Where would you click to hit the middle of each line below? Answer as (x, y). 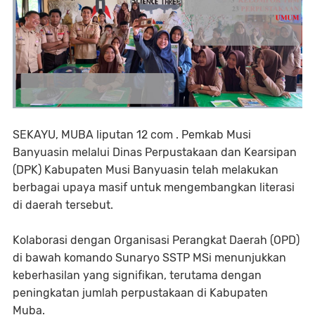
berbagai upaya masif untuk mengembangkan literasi (154, 187)
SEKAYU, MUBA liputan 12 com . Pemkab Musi (132, 134)
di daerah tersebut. (63, 205)
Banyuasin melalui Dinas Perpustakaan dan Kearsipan (155, 152)
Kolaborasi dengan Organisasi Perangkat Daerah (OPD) (156, 240)
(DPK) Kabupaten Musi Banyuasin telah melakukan (146, 169)
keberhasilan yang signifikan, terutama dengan (137, 275)
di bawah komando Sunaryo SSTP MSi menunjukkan (149, 257)
